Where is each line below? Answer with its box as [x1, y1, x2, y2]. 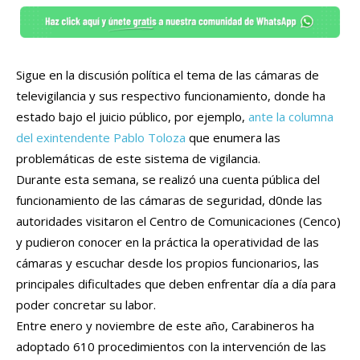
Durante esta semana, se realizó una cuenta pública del [16, 170, 320, 187]
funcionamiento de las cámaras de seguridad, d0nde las [16, 191, 322, 208]
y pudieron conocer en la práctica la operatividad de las [16, 233, 319, 250]
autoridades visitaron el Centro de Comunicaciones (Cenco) [16, 212, 341, 229]
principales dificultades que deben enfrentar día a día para [16, 275, 336, 292]
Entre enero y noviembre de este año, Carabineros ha [16, 317, 314, 333]
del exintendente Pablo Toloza [16, 129, 186, 145]
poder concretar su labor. [16, 296, 156, 313]
